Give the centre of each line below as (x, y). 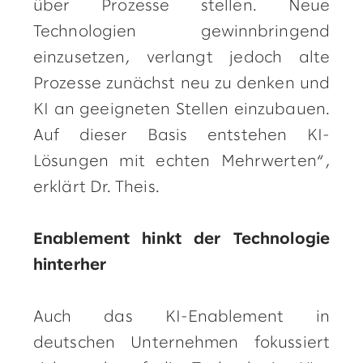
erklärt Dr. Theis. (96, 188)
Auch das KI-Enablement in (181, 317)
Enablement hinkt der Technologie (181, 239)
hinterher (70, 265)
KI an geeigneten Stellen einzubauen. (181, 110)
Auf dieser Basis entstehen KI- (181, 136)
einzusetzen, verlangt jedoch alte (181, 58)
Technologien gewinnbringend (181, 32)
